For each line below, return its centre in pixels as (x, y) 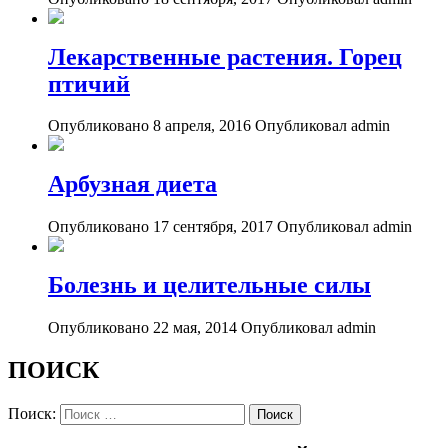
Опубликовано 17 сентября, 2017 (160, 227)
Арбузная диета (132, 184)
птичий (89, 83)
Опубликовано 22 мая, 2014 (142, 328)
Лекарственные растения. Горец (225, 56)
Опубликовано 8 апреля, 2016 (149, 126)
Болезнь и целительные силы (209, 285)
